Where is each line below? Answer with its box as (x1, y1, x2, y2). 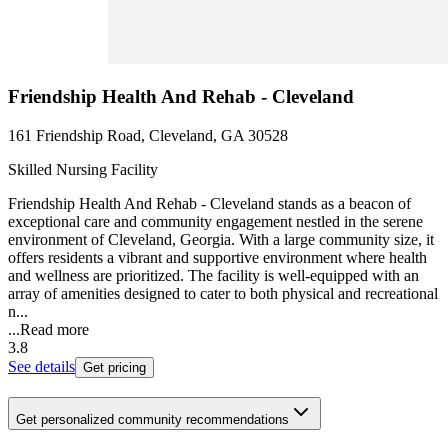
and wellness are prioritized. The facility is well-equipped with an (8, 267, 419, 285)
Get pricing (83, 360, 146, 376)
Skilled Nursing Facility (8, 161, 158, 179)
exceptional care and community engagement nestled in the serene (8, 213, 423, 231)
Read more (20, 321, 89, 339)
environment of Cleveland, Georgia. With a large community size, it (8, 231, 434, 249)
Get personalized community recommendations (16, 411, 289, 427)
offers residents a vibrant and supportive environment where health (8, 249, 427, 267)
